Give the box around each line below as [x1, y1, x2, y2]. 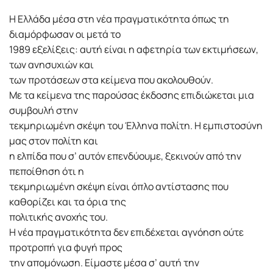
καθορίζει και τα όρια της [9, 195, 126, 209]
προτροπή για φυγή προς [9, 241, 122, 255]
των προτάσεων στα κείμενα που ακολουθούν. [9, 73, 213, 87]
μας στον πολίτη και [9, 134, 98, 148]
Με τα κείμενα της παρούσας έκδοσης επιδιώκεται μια [9, 88, 254, 102]
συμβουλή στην [9, 104, 78, 118]
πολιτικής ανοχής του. [9, 210, 108, 224]
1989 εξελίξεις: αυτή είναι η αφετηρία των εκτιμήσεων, [9, 43, 258, 57]
